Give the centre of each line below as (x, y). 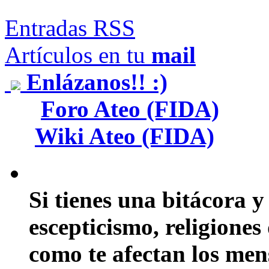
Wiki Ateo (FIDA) (125, 136)
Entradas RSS (70, 28)
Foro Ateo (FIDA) (130, 109)
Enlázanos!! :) (94, 82)
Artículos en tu (78, 55)
